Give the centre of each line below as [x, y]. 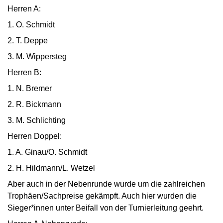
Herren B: [24, 72]
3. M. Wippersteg [37, 56]
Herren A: [24, 9]
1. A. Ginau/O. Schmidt [47, 152]
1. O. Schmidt [31, 25]
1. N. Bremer [30, 88]
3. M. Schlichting [37, 120]
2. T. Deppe [28, 41]
